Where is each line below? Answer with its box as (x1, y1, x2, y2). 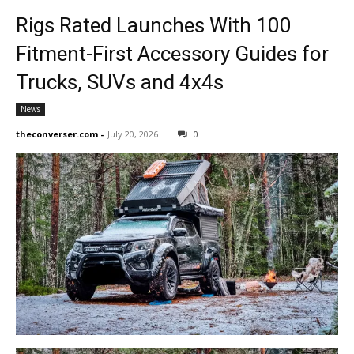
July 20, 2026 (107, 127, 158, 140)
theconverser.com (16, 127, 98, 140)
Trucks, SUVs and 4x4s (16, 70, 224, 94)
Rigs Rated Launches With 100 (16, 13, 292, 37)
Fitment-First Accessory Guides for (16, 41, 329, 66)
